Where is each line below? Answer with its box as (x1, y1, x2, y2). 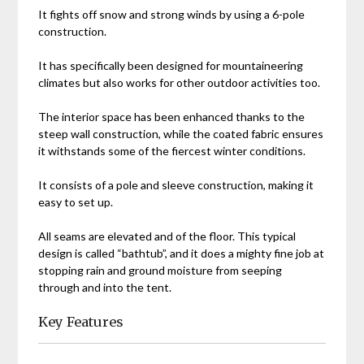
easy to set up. (38, 194, 114, 209)
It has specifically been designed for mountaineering (38, 58, 304, 72)
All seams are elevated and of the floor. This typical (38, 228, 297, 243)
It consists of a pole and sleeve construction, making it (38, 177, 314, 192)
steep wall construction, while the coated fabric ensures (38, 126, 324, 141)
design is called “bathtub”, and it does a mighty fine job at (38, 245, 325, 260)
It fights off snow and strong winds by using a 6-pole (38, 6, 305, 21)
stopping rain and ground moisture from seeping (38, 262, 283, 277)
